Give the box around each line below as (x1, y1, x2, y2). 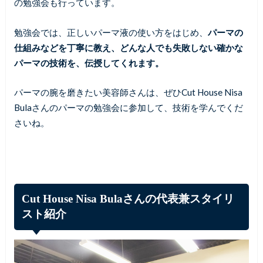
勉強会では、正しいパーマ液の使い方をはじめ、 (14, 26, 208, 38)
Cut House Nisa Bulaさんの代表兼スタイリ (22, 193, 235, 205)
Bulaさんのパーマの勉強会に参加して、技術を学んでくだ (14, 102, 243, 113)
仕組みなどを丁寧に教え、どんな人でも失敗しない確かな (14, 42, 243, 53)
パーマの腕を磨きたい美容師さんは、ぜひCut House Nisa (14, 87, 242, 98)
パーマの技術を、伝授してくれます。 (14, 57, 164, 68)
